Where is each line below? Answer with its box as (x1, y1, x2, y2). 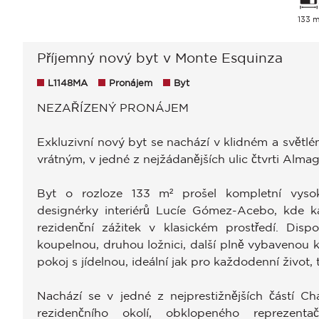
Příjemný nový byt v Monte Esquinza (37, 50, 283, 66)
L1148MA (48, 78, 88, 89)
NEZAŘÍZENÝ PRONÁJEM (37, 101, 189, 115)
